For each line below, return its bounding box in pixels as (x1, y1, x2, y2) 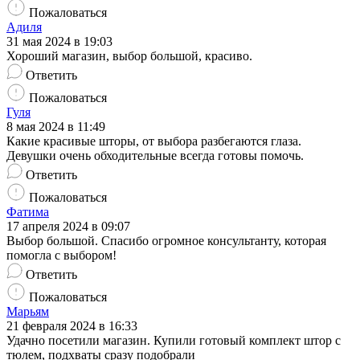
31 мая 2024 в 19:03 (6, 35, 112, 49)
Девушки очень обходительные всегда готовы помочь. (6, 149, 304, 163)
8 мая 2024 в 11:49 (6, 120, 105, 134)
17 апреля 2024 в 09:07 (6, 219, 130, 234)
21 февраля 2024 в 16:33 (6, 319, 137, 333)
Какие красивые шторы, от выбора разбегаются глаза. (6, 134, 301, 149)
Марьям (6, 305, 49, 319)
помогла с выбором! (6, 248, 117, 263)
